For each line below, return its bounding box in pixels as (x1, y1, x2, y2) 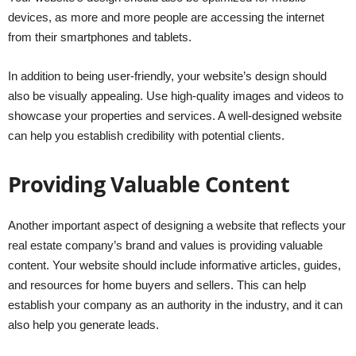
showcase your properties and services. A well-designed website (8, 109, 342, 123)
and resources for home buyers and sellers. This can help (8, 278, 306, 292)
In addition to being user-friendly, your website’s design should (8, 69, 327, 83)
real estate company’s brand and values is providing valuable (8, 238, 323, 253)
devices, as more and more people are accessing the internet (8, 10, 324, 25)
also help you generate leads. (8, 318, 159, 332)
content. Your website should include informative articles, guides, (8, 258, 341, 273)
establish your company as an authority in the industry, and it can (8, 298, 342, 312)
